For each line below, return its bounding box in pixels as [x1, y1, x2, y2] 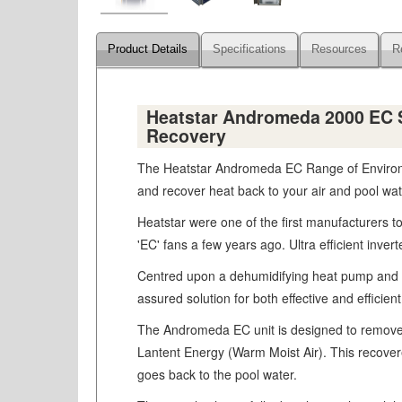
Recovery [146, 123, 226, 148]
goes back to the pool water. [137, 365, 297, 383]
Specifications [213, 43, 286, 56]
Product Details [108, 43, 188, 56]
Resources [311, 43, 367, 56]
